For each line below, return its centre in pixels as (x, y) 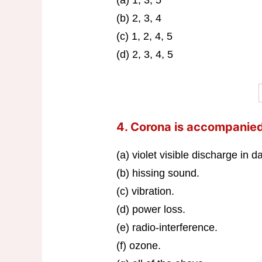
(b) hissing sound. (158, 173)
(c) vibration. (145, 192)
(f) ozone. (138, 246)
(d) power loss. (151, 210)
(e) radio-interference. (167, 228)
